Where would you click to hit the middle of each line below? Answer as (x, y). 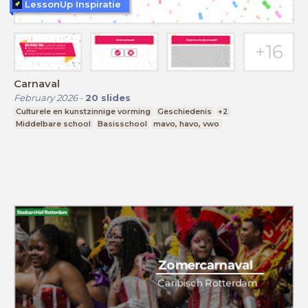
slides (116, 98)
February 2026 (46, 98)
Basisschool (122, 124)
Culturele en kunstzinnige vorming (84, 112)
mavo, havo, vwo (187, 124)
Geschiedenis (184, 112)
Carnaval (37, 84)
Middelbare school (54, 124)
